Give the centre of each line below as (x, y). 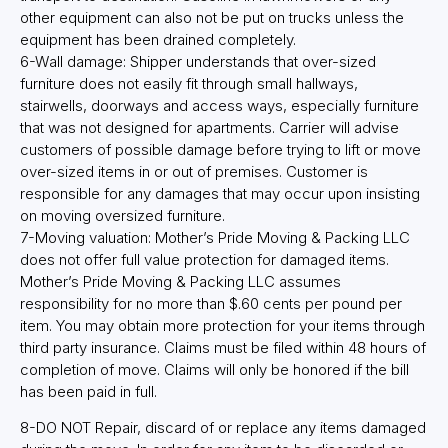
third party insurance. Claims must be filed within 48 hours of (223, 347)
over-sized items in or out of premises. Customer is (194, 171)
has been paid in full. (88, 391)
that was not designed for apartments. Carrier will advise (209, 127)
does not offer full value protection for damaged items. (204, 259)
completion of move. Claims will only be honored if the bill (214, 369)
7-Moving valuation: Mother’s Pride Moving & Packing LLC (215, 237)
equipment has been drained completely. (158, 39)
